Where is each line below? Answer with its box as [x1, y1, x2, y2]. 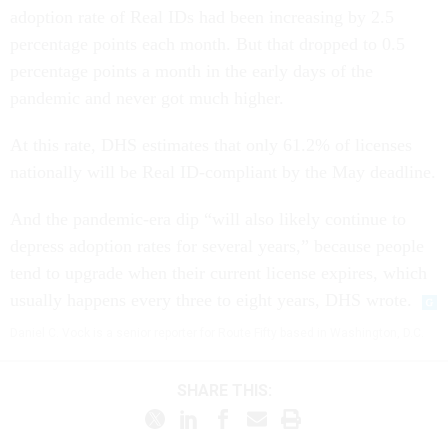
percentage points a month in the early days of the [10, 61, 373, 82]
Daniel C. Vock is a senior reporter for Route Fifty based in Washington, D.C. [10, 326, 424, 341]
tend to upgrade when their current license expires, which [10, 263, 427, 284]
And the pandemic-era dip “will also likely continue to [10, 209, 406, 230]
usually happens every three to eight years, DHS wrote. [10, 290, 412, 311]
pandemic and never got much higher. [10, 88, 284, 109]
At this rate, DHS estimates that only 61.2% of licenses [10, 135, 412, 156]
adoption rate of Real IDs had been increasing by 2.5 [10, 7, 394, 28]
